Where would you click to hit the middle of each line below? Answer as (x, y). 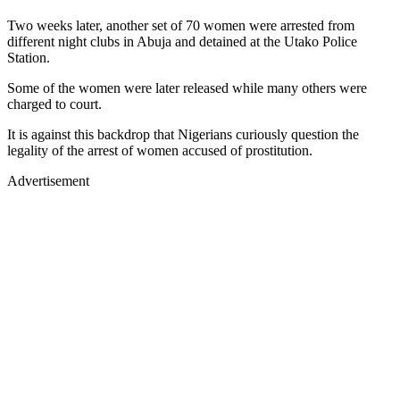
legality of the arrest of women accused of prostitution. (162, 150)
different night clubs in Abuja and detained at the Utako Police (182, 41)
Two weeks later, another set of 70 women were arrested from (181, 25)
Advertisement (48, 180)
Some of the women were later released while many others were (187, 87)
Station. (30, 57)
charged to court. (54, 104)
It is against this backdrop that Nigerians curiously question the (183, 134)
